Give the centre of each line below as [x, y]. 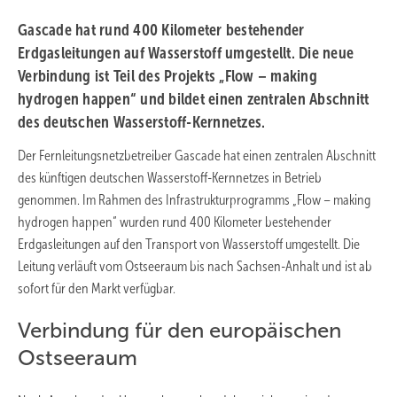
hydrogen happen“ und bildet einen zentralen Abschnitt [194, 99]
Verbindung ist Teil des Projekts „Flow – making [167, 76]
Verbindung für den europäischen [179, 330]
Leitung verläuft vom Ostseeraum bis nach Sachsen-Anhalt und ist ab [195, 266]
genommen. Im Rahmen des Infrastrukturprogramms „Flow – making [194, 199]
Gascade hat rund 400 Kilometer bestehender [161, 30]
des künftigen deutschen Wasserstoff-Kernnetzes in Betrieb [170, 177]
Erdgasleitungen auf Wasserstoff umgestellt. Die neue [186, 53]
